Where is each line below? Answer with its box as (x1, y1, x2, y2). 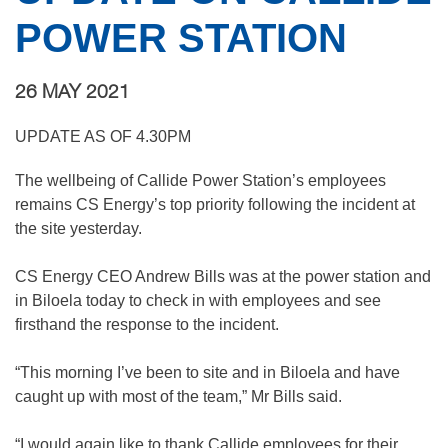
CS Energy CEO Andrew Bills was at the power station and (15, 268, 431, 285)
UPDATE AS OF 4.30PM (15, 128, 191, 145)
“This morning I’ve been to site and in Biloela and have (15, 364, 400, 381)
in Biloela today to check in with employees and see (15, 292, 381, 309)
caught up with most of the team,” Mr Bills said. (15, 388, 342, 405)
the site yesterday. (15, 220, 142, 237)
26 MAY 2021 (15, 84, 130, 102)
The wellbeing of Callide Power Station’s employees (15, 172, 386, 189)
